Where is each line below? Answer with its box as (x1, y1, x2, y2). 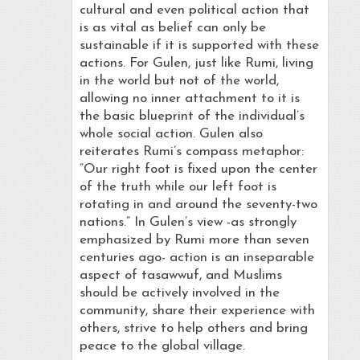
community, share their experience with (79, 304, 315, 318)
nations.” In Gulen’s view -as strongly (79, 215, 297, 230)
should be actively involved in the (79, 286, 280, 301)
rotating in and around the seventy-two (79, 198, 317, 212)
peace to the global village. (79, 339, 245, 354)
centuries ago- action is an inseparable (79, 251, 314, 265)
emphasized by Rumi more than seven (79, 233, 309, 247)
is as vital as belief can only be (79, 21, 266, 35)
